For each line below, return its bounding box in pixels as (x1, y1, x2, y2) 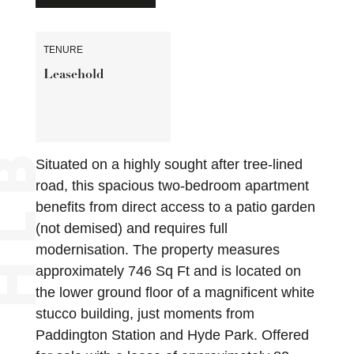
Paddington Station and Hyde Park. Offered (35, 327, 309, 344)
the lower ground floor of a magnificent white (35, 284, 314, 301)
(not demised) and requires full (35, 220, 228, 237)
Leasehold (43, 69, 104, 82)
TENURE (43, 44, 83, 56)
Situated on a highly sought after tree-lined (35, 156, 303, 173)
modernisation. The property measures (35, 242, 280, 258)
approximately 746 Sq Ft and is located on (35, 263, 301, 280)
